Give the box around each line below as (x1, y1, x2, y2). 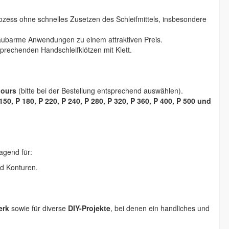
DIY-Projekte (68, 203, 110, 213)
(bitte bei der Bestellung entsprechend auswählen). (16, 85, 183, 96)
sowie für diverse (9, 203, 68, 213)
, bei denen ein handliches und (110, 203, 210, 213)
